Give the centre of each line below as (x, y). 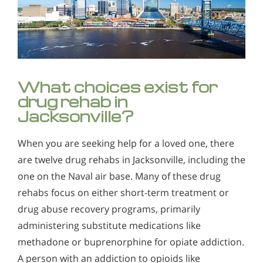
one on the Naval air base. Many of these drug (119, 176)
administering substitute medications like (109, 226)
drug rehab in (73, 102)
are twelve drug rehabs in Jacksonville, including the (131, 160)
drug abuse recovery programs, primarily (109, 209)
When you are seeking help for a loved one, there (126, 144)
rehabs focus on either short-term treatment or (123, 193)
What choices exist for (117, 87)
